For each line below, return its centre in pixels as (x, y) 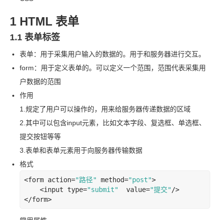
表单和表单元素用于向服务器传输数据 (84, 150)
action (59, 180)
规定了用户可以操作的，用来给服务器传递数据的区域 (108, 109)
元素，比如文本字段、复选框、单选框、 (144, 123)
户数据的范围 (40, 82)
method (112, 180)
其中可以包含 (46, 123)
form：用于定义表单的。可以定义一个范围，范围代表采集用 (113, 68)
